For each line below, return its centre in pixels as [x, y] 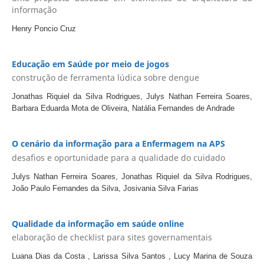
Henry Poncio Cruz [44, 28]
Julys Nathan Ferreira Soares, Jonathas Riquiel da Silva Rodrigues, [132, 176]
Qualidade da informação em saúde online [98, 223]
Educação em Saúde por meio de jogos [90, 64]
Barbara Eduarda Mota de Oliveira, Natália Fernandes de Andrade [123, 108]
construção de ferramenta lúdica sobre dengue [105, 78]
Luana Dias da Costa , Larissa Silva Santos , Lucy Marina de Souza [132, 256]
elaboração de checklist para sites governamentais [112, 237]
